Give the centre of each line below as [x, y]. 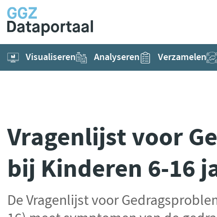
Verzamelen [182, 57]
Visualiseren [50, 57]
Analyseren [116, 57]
